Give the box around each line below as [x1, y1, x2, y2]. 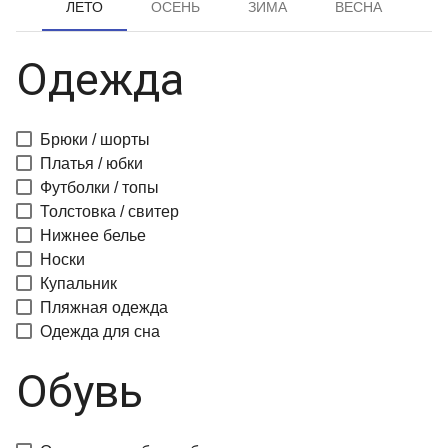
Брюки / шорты [40, 131, 150, 148]
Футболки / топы [40, 179, 159, 196]
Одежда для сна [40, 323, 160, 340]
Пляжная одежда [40, 299, 168, 316]
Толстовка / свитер [40, 203, 179, 220]
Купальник [40, 275, 117, 292]
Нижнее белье [40, 227, 146, 244]
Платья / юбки [40, 155, 143, 172]
